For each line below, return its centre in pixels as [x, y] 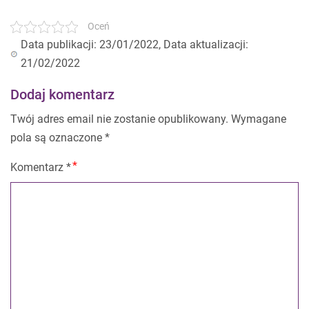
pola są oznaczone [58, 138]
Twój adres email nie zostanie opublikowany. [119, 119]
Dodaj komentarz [62, 94]
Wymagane [259, 119]
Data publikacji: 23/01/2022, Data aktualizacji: [134, 44]
